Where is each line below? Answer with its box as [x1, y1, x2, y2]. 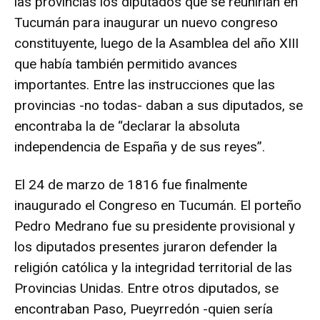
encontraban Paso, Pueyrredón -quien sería [14, 300, 273, 317]
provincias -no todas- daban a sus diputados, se [14, 96, 303, 114]
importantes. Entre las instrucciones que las [14, 76, 275, 93]
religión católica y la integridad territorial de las [14, 259, 292, 276]
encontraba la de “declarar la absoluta [14, 117, 240, 134]
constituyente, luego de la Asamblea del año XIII [14, 34, 299, 51]
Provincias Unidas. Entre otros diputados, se [14, 279, 279, 296]
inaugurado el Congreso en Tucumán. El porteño [14, 196, 301, 214]
